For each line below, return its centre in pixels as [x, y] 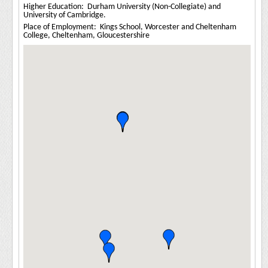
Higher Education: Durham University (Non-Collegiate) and [122, 7]
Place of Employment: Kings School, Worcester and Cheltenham [130, 27]
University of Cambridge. [65, 15]
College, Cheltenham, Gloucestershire [86, 36]
